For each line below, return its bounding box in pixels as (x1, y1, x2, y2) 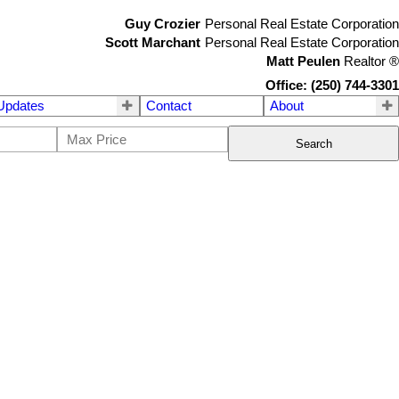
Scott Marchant (105, 36, 200, 50)
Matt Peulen (266, 54, 340, 69)
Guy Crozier (125, 17, 200, 31)
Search (295, 136, 332, 151)
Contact (145, 99, 191, 113)
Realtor (344, 54, 389, 69)
